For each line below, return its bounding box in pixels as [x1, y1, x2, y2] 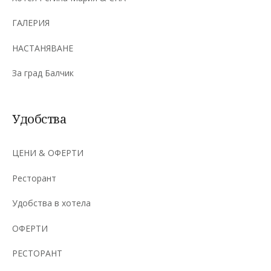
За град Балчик [12, 67, 74, 79]
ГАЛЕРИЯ [12, 17, 50, 29]
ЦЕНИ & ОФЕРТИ [12, 147, 83, 159]
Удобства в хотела [12, 197, 91, 209]
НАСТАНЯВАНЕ [12, 42, 73, 54]
